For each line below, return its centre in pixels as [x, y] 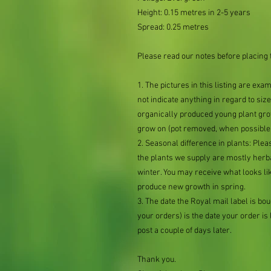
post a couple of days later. [184, 231]
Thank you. [157, 260]
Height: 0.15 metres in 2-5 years [194, 13]
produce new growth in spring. [191, 187]
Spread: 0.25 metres [173, 28]
